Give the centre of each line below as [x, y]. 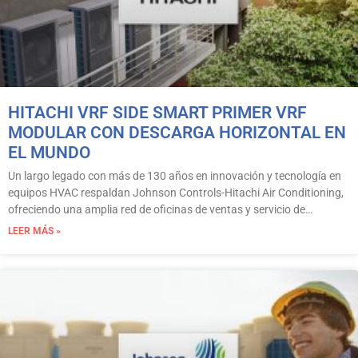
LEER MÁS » [34, 231]
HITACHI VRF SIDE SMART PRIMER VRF [157, 112]
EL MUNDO [49, 152]
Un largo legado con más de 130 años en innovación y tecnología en [175, 175]
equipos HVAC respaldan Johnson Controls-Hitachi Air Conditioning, [176, 192]
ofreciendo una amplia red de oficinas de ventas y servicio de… [160, 209]
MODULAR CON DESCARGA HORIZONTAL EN [177, 132]
